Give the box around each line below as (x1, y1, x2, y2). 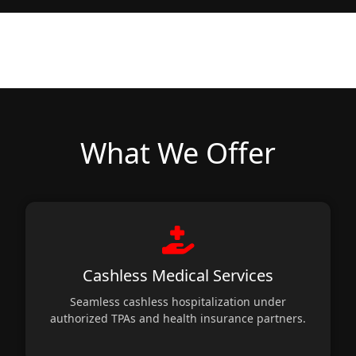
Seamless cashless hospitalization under (70, 293, 286, 309)
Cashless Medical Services (83, 264, 273, 286)
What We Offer (80, 133, 276, 172)
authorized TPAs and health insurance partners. (50, 310, 306, 326)
